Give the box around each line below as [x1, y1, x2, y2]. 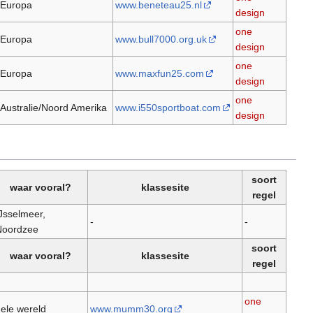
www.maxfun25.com [115, 68, 204, 80]
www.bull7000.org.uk [115, 34, 207, 45]
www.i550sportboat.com [115, 102, 221, 114]
